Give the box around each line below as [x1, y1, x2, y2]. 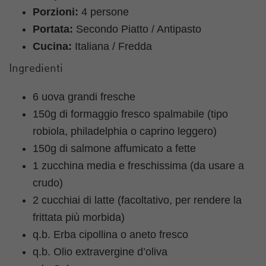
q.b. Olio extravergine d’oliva [33, 245, 167, 258]
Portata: [33, 23, 73, 35]
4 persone [78, 5, 129, 18]
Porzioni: [33, 5, 78, 18]
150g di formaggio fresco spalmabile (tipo [33, 107, 228, 120]
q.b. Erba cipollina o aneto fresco [33, 228, 188, 240]
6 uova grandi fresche [33, 90, 135, 103]
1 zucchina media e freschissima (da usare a [33, 159, 244, 172]
